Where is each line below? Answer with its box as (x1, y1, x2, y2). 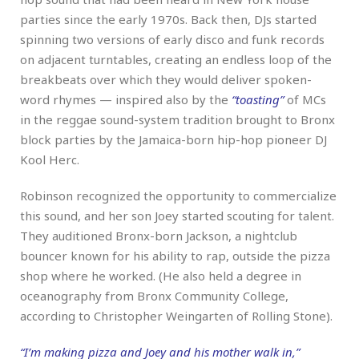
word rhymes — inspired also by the (20, 91, 232, 107)
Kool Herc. (20, 151, 79, 167)
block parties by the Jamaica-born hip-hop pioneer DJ (20, 131, 327, 147)
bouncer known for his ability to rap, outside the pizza (20, 247, 330, 264)
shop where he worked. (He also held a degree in (20, 267, 301, 284)
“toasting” (232, 91, 284, 107)
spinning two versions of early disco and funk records (20, 30, 325, 47)
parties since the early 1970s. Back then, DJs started (20, 10, 317, 27)
